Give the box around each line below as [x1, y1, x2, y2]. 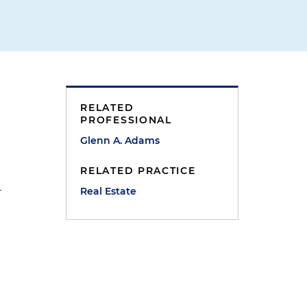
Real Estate [80, 185, 137, 197]
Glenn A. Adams [80, 134, 160, 147]
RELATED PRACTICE [80, 164, 196, 177]
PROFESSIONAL [80, 114, 172, 126]
